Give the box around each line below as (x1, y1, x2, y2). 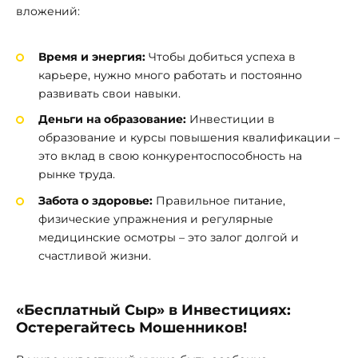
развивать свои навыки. (38, 86, 181, 101)
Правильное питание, (153, 193, 285, 209)
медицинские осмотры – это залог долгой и (38, 230, 299, 245)
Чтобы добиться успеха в (145, 49, 296, 64)
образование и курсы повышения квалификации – (38, 130, 340, 145)
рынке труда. (38, 167, 115, 182)
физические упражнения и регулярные (38, 212, 273, 227)
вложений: (16, 4, 80, 19)
